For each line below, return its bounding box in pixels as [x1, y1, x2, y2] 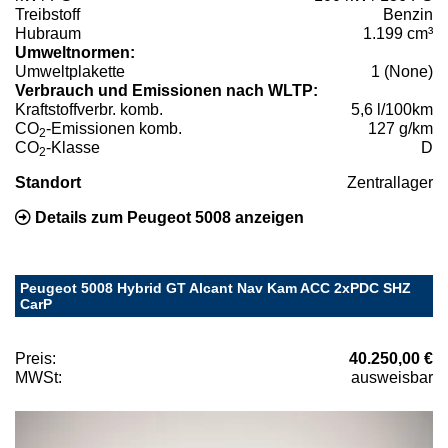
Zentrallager [347, 174, 433, 192]
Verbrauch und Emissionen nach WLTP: [15, 82, 318, 100]
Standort [15, 174, 81, 192]
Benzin [383, 6, 433, 24]
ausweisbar [351, 369, 433, 387]
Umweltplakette [15, 63, 125, 81]
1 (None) [371, 63, 433, 81]
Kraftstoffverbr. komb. [15, 101, 163, 119]
